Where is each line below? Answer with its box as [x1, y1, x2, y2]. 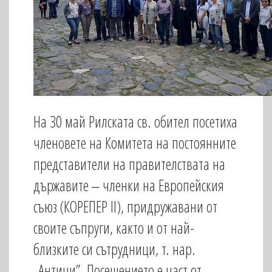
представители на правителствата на [33, 154, 225, 174]
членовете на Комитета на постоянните [33, 132, 236, 153]
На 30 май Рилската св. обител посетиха [33, 111, 237, 132]
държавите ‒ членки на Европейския [33, 175, 224, 195]
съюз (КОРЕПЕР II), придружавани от [33, 196, 217, 217]
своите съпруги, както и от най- [33, 217, 194, 238]
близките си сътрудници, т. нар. [33, 239, 195, 259]
